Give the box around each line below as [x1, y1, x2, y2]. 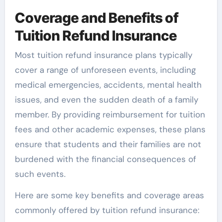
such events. [14, 168, 65, 180]
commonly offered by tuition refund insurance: [14, 205, 199, 216]
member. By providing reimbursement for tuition [14, 109, 205, 120]
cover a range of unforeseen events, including [14, 64, 196, 76]
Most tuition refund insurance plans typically [14, 50, 192, 61]
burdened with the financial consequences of [14, 154, 196, 165]
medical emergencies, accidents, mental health [14, 79, 202, 91]
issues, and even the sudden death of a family [14, 94, 198, 106]
